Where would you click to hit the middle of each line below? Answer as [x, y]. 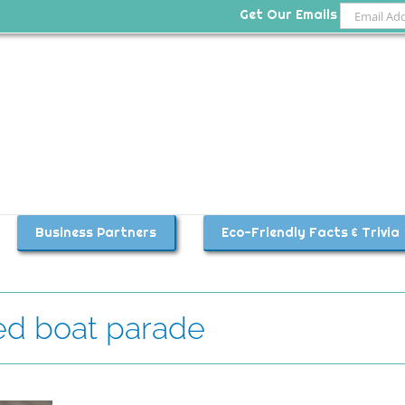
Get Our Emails [288, 15]
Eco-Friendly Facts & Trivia [310, 232]
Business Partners [95, 232]
